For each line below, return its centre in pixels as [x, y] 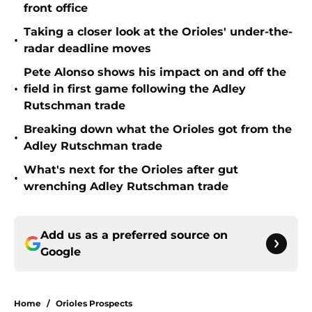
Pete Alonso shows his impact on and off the [155, 72]
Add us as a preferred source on [134, 235]
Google [61, 252]
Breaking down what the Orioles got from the [158, 130]
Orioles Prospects [94, 304]
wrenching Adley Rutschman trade [126, 187]
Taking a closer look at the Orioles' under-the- [158, 32]
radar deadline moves [87, 49]
